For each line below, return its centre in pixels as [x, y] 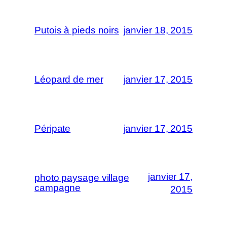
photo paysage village [82, 177]
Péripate [53, 128]
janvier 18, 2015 [158, 30]
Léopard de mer [69, 79]
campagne [58, 187]
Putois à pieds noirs [77, 30]
